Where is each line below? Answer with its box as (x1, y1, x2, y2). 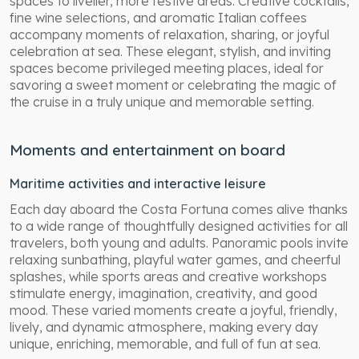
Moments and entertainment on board (10, 139, 285, 159)
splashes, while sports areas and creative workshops (10, 268, 327, 284)
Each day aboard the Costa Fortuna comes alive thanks (10, 200, 348, 217)
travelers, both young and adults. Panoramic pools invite (10, 234, 349, 251)
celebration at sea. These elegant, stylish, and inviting (10, 42, 331, 59)
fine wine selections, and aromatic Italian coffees (10, 9, 307, 26)
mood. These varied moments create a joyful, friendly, (10, 301, 337, 318)
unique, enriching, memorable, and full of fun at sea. (10, 335, 321, 352)
